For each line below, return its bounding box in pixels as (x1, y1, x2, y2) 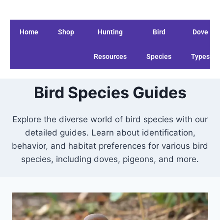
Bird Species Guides (33, 83, 187, 102)
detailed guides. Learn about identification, (25, 128, 195, 137)
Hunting (98, 28, 123, 36)
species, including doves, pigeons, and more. (21, 154, 199, 164)
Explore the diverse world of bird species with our (12, 114, 208, 124)
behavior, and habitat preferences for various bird (12, 141, 208, 151)
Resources (94, 53, 127, 60)
